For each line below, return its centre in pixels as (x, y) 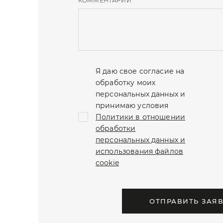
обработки (116, 128)
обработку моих (126, 82)
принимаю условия (132, 105)
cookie (107, 163)
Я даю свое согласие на (140, 71)
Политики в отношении (140, 117)
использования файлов (139, 151)
